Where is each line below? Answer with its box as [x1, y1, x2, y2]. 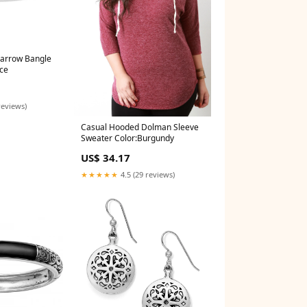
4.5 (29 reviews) [119, 169, 175, 180]
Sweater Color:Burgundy [81, 132, 174, 144]
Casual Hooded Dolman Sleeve [81, 121, 199, 133]
